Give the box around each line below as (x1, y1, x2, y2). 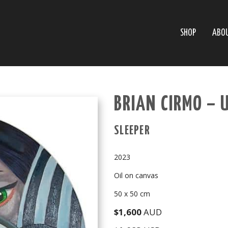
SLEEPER (114, 125, 150, 137)
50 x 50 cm (114, 189, 150, 198)
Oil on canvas (114, 170, 158, 180)
